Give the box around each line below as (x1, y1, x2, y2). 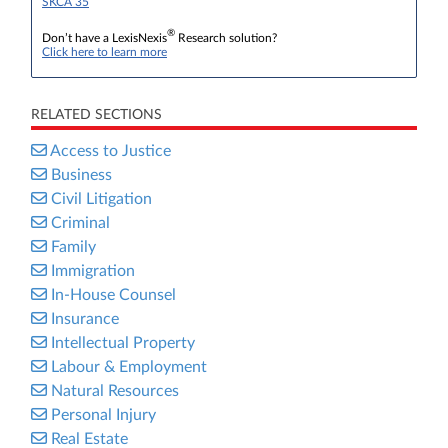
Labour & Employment (51, 359, 207, 375)
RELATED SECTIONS (31, 108, 162, 122)
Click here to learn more (42, 46, 167, 58)
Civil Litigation (51, 191, 152, 207)
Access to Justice (50, 143, 171, 159)
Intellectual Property (51, 335, 195, 351)
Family (51, 239, 96, 255)
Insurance (51, 311, 119, 327)
